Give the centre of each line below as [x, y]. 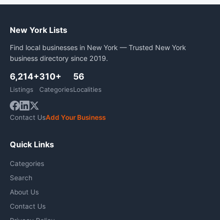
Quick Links [32, 144]
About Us [24, 192]
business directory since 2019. [59, 58]
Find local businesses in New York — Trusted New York [98, 47]
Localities [87, 89]
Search [21, 178]
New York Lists [39, 30]
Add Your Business [76, 117]
